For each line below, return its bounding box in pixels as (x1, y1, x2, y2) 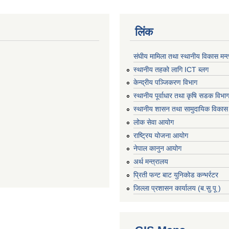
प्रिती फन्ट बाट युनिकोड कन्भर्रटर (133, 170, 218, 179)
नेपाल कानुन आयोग (133, 144, 181, 153)
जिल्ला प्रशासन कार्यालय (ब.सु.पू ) (133, 184, 221, 192)
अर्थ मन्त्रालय (133, 157, 168, 166)
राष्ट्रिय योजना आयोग (133, 131, 188, 140)
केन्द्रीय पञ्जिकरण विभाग (133, 78, 197, 87)
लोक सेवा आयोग (133, 118, 174, 126)
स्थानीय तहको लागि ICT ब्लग (133, 65, 209, 74)
